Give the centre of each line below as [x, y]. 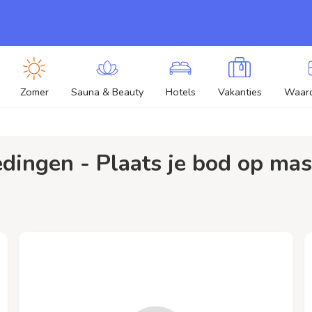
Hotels [180, 92]
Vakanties [240, 92]
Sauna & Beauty [107, 92]
